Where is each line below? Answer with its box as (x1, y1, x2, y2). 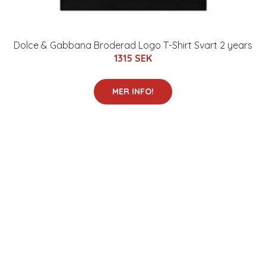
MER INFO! (112, 86, 154, 97)
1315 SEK (114, 52, 152, 64)
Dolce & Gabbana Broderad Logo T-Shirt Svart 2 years (14, 39, 252, 51)
